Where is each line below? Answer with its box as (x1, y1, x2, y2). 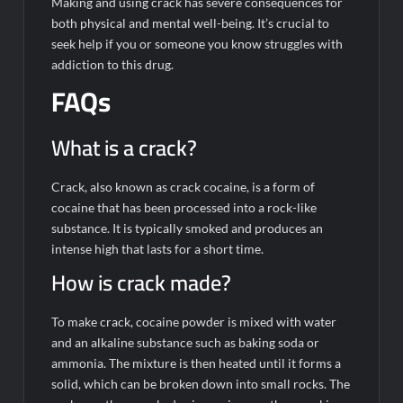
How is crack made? (51, 263, 232, 304)
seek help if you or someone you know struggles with (51, 35, 344, 51)
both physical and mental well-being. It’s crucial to (51, 14, 330, 31)
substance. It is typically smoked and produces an (51, 220, 324, 237)
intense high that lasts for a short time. (51, 241, 264, 257)
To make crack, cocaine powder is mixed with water (51, 314, 337, 330)
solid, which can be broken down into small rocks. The (51, 376, 351, 392)
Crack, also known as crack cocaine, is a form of (51, 179, 316, 195)
